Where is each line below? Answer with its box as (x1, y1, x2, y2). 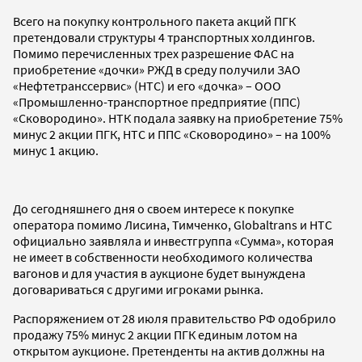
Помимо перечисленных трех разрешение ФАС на (13, 44, 294, 61)
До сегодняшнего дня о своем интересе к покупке (13, 200, 294, 217)
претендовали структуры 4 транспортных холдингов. (13, 28, 315, 45)
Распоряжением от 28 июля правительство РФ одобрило (13, 309, 336, 326)
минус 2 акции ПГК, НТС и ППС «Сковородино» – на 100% (13, 125, 330, 142)
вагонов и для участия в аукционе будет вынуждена (13, 264, 305, 281)
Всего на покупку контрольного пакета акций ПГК (13, 12, 296, 29)
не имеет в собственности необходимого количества (13, 248, 313, 265)
